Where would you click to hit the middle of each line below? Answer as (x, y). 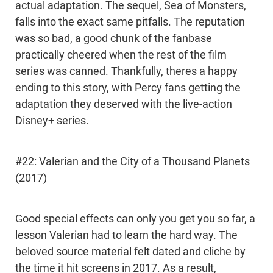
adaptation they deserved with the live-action (124, 105)
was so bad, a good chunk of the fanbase (114, 39)
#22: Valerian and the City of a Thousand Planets (133, 162)
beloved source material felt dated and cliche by (130, 252)
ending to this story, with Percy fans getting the (128, 88)
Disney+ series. (52, 121)
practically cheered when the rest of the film (121, 55)
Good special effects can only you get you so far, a (135, 219)
